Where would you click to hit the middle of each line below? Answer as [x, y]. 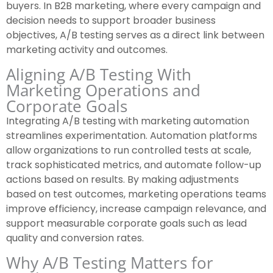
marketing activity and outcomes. [87, 50]
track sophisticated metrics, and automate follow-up [134, 165]
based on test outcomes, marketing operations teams [136, 194]
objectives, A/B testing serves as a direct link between [135, 35]
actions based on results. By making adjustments [122, 180]
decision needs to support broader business [111, 21]
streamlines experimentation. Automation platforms [132, 136]
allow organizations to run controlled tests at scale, [129, 151]
